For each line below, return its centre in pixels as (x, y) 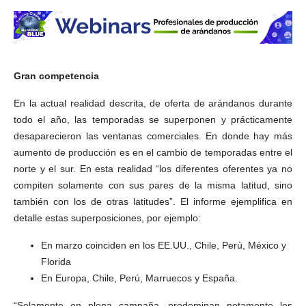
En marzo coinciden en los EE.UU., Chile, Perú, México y (164, 246)
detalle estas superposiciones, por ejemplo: (107, 218)
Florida (56, 262)
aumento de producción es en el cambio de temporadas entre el (153, 153)
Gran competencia (56, 76)
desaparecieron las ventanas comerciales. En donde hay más (153, 136)
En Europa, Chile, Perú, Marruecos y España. (139, 278)
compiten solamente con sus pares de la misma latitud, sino (153, 185)
